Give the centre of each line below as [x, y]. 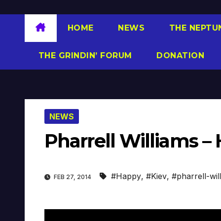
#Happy [126, 176]
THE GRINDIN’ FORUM [84, 55]
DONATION [179, 55]
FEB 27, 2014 [73, 177]
